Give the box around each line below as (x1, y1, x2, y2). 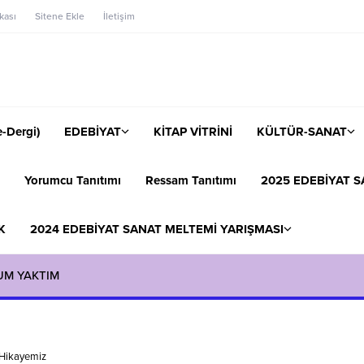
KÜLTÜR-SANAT (257, 123, 347, 139)
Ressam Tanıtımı (145, 172, 236, 188)
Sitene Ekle (35, 11, 84, 22)
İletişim (103, 11, 135, 22)
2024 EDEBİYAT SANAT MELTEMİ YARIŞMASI (30, 221, 284, 236)
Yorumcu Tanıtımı (24, 172, 121, 188)
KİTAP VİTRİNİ (154, 123, 232, 139)
